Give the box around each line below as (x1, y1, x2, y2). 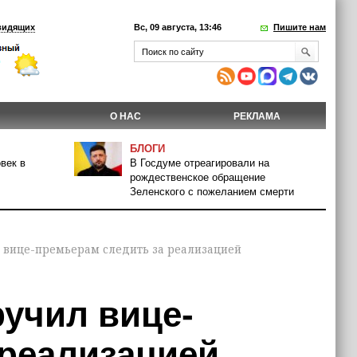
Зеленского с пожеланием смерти (130, 186, 294, 198)
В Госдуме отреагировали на (130, 157, 269, 169)
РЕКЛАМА (233, 111, 280, 122)
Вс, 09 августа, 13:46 (134, 22, 222, 32)
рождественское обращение (130, 171, 265, 183)
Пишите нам (273, 22, 326, 32)
